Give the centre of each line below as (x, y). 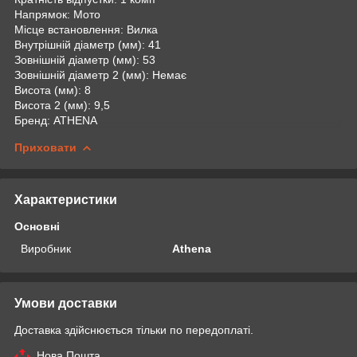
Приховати (45, 147)
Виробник (46, 248)
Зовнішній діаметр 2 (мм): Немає (100, 75)
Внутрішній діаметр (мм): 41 (88, 44)
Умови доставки (66, 303)
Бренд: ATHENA (56, 120)
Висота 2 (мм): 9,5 (62, 105)
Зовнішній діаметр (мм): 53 (85, 59)
